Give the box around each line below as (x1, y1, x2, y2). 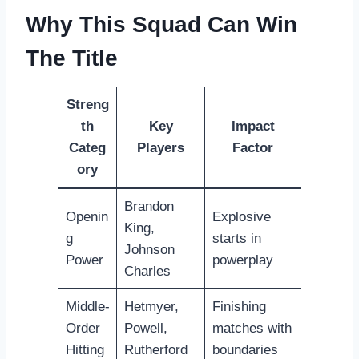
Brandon (123, 198, 174, 214)
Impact (231, 118, 275, 134)
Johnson (123, 241, 175, 257)
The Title (26, 45, 118, 71)
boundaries (212, 341, 278, 357)
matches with (212, 320, 292, 336)
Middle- (65, 298, 110, 314)
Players (137, 139, 184, 155)
